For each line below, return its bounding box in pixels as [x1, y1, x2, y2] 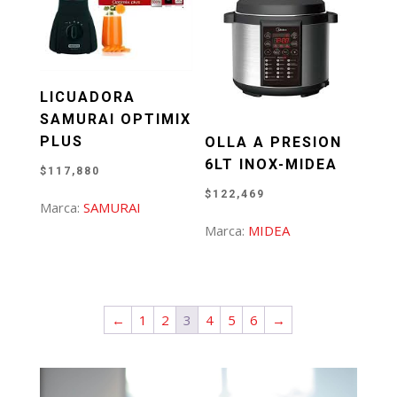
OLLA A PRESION [205, 133, 343, 151]
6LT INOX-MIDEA [205, 155, 339, 173]
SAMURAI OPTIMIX [39, 110, 191, 128]
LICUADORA [39, 88, 136, 105]
